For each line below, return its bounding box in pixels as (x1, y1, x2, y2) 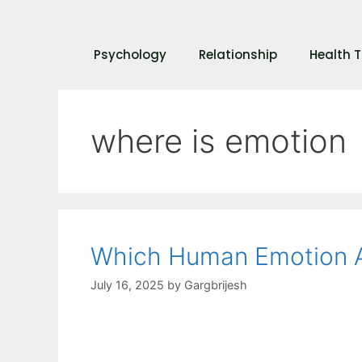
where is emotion (90, 121, 347, 161)
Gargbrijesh (184, 278, 247, 293)
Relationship (198, 46, 277, 63)
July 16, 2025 (90, 278, 164, 293)
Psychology (93, 46, 166, 63)
